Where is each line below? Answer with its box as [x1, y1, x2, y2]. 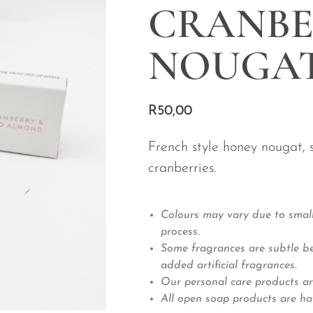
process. [161, 226, 200, 238]
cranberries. [148, 161, 216, 175]
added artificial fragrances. [161, 260, 297, 272]
